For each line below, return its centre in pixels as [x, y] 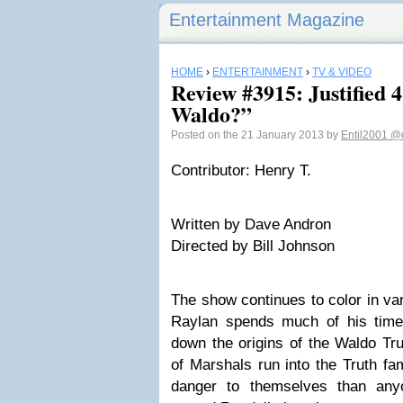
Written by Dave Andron [251, 224]
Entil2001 [366, 135]
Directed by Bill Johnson [253, 246]
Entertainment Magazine [267, 20]
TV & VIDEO [342, 72]
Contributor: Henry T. [241, 170]
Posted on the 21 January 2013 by [256, 135]
